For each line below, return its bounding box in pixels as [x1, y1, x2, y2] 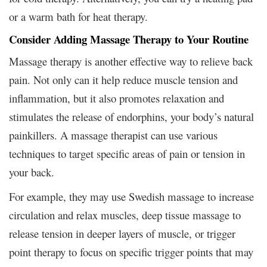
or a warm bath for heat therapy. [9, 8, 148, 24]
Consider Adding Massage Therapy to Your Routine [9, 30, 249, 47]
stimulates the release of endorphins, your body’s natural [9, 108, 254, 124]
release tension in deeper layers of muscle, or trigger [9, 225, 235, 241]
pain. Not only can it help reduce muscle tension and [9, 72, 238, 87]
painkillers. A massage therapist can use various [9, 127, 218, 142]
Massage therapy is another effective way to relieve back [9, 53, 253, 69]
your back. [9, 164, 54, 179]
